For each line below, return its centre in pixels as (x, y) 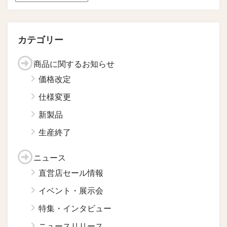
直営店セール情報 (71, 173)
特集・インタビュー (75, 208)
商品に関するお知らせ (74, 64)
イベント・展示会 (71, 191)
